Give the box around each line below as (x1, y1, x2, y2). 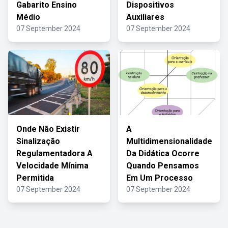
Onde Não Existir (16, 124, 80, 134)
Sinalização (16, 136, 60, 146)
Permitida (16, 173, 54, 183)
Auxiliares (126, 12, 164, 22)
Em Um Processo (126, 173, 193, 183)
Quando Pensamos (126, 161, 199, 170)
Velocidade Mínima (16, 161, 89, 170)
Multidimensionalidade (126, 136, 212, 146)
